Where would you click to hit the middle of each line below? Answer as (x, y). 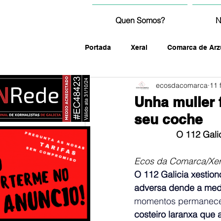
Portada (98, 47)
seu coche (168, 119)
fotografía (121, 87)
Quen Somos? (140, 20)
